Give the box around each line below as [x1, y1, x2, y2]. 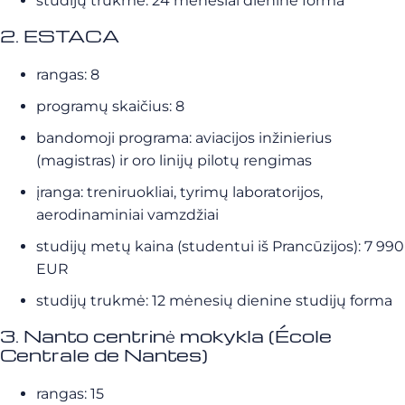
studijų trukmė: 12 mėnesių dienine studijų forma [36, 292, 392, 310]
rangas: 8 [36, 66, 99, 84]
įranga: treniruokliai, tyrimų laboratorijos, [36, 184, 323, 202]
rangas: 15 [36, 385, 104, 403]
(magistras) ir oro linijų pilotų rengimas [36, 152, 312, 170]
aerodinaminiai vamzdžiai [36, 206, 219, 224]
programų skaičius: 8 [36, 98, 184, 116]
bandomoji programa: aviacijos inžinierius [36, 129, 332, 147]
